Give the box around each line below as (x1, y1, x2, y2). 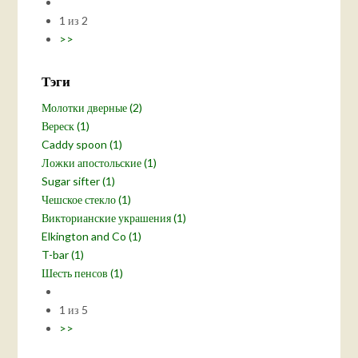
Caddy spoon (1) (42, 137, 123, 151)
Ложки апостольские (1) (42, 155, 157, 169)
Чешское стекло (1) (42, 192, 132, 206)
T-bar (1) (42, 247, 85, 261)
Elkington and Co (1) (42, 229, 142, 243)
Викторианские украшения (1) (42, 210, 187, 225)
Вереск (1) (42, 118, 90, 133)
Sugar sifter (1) (42, 173, 116, 188)
